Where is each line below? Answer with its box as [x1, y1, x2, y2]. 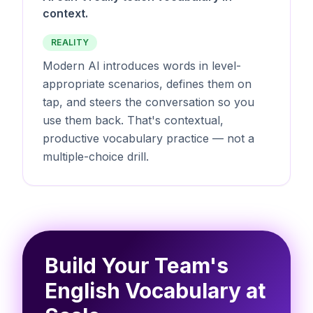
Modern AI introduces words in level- [43, 58, 241, 73]
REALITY [51, 36, 89, 48]
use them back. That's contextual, [43, 112, 224, 127]
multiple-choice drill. [43, 149, 149, 163]
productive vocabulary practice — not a [43, 131, 254, 145]
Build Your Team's [45, 252, 228, 278]
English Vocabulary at [45, 277, 265, 303]
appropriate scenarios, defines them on [43, 76, 252, 91]
